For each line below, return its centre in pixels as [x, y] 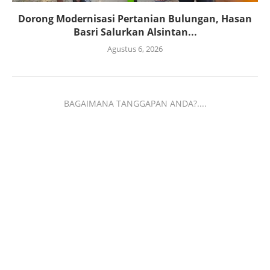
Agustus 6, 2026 [135, 49]
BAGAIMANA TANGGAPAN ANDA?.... [135, 104]
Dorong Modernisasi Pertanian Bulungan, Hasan [135, 19]
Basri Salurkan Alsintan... [135, 32]
